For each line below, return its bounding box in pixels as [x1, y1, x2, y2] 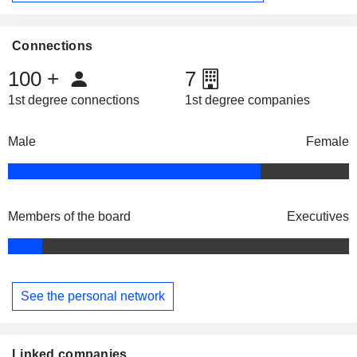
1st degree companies [184, 93, 310, 108]
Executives [287, 210, 349, 224]
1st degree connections [8, 93, 139, 108]
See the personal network [21, 288, 165, 303]
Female [306, 135, 349, 149]
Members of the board [8, 210, 131, 224]
